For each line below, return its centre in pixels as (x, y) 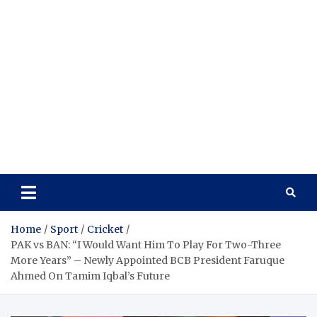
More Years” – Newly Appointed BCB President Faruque (148, 260)
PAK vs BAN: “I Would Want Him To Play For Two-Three (146, 245)
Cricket (105, 229)
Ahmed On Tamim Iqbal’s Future (90, 276)
